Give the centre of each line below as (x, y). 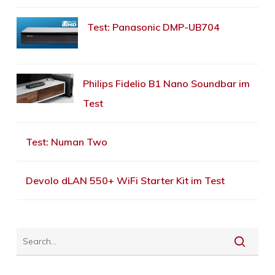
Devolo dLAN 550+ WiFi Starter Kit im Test (125, 181)
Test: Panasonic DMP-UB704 (153, 27)
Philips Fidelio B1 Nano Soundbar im (166, 84)
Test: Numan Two (66, 142)
